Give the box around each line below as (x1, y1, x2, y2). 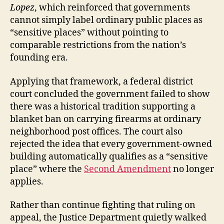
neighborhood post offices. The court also (10, 125, 182, 137)
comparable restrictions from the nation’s (10, 39, 186, 51)
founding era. (10, 52, 68, 64)
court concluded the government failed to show (10, 88, 210, 100)
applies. (10, 175, 43, 187)
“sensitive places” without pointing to (10, 27, 168, 39)
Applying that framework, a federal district (10, 75, 193, 87)
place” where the (10, 163, 84, 175)
